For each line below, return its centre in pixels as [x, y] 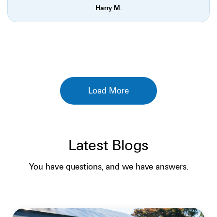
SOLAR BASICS [171, 150]
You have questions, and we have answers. [108, 167]
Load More [108, 91]
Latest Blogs [108, 145]
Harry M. [108, 8]
